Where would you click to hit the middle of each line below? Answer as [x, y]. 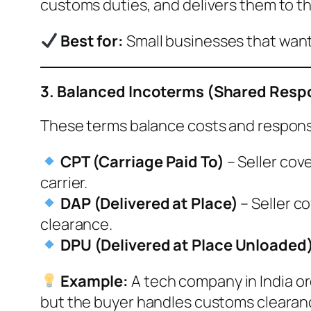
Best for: [92, 41]
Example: [94, 281]
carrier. [64, 182]
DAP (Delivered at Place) [149, 203]
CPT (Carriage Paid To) [142, 161]
